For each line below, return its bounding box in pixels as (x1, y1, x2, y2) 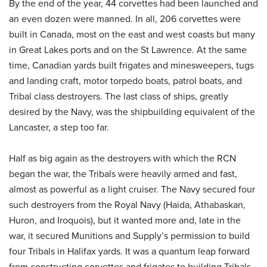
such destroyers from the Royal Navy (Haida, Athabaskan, (9, 197, 246, 212)
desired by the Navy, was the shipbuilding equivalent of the (9, 104, 255, 119)
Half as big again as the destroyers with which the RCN (9, 151, 236, 165)
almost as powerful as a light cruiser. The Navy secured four (9, 182, 255, 196)
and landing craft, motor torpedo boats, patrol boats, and (9, 73, 242, 88)
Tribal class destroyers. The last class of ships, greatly (9, 89, 228, 103)
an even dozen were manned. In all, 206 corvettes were (9, 11, 241, 26)
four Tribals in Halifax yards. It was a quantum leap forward (9, 244, 250, 258)
